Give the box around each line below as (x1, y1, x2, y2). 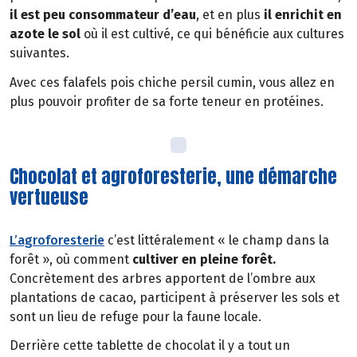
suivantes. (10, 45, 69, 61)
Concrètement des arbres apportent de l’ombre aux (10, 270, 316, 286)
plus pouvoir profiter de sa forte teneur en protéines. (10, 93, 324, 109)
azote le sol (10, 26, 80, 42)
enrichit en (275, 7, 342, 23)
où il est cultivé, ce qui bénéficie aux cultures (80, 26, 344, 42)
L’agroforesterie (10, 232, 104, 248)
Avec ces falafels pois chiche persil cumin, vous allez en (10, 74, 335, 90)
